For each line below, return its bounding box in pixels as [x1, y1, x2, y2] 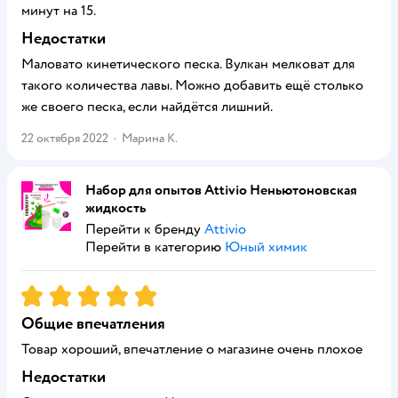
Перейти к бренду [85, 220, 204, 238]
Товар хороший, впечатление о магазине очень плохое [21, 340, 362, 358]
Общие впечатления [21, 314, 165, 334]
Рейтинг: [21, 283, 80, 301]
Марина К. [122, 131, 178, 146]
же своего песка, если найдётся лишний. [21, 98, 273, 115]
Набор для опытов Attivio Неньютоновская [85, 181, 357, 199]
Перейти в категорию [85, 238, 225, 256]
